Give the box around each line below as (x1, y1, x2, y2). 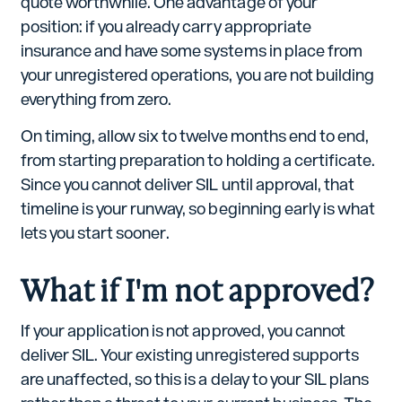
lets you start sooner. (20, 223, 170, 242)
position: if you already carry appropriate (20, 17, 311, 37)
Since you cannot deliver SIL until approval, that (20, 174, 354, 194)
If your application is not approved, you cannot (20, 321, 345, 341)
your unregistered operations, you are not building (20, 66, 374, 85)
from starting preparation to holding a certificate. (20, 150, 375, 170)
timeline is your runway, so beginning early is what (20, 198, 375, 218)
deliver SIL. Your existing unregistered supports (20, 345, 359, 365)
